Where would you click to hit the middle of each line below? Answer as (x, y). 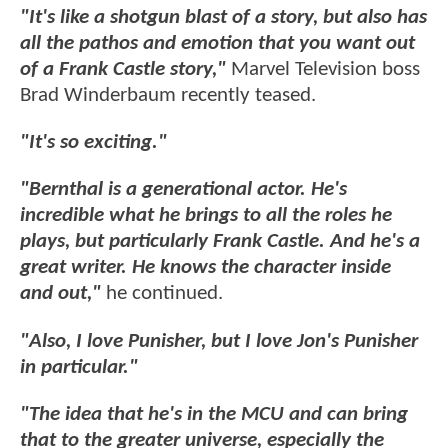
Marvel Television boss (325, 69)
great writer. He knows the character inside (205, 268)
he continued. (164, 294)
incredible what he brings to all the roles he (206, 216)
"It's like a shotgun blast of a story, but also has (223, 17)
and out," (63, 294)
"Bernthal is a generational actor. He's (183, 190)
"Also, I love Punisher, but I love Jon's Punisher (219, 341)
